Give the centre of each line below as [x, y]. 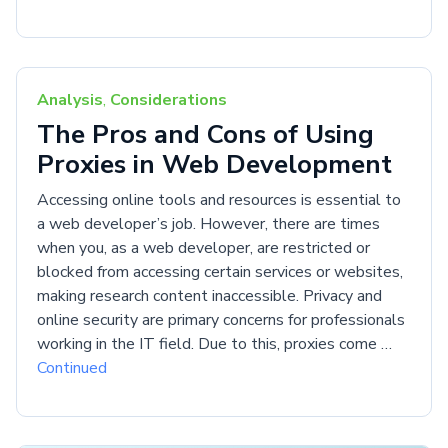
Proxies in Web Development [214, 164]
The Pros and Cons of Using [205, 134]
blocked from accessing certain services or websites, [220, 271]
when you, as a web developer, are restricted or [203, 247]
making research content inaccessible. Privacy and [209, 295]
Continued [72, 367]
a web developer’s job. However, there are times [208, 223]
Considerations [168, 99]
